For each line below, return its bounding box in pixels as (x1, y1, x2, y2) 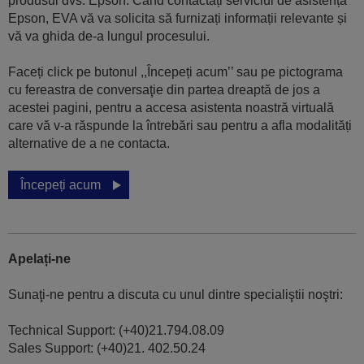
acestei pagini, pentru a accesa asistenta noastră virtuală (8, 101, 334, 115)
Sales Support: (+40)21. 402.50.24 (8, 341, 206, 356)
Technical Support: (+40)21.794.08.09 (8, 323, 224, 338)
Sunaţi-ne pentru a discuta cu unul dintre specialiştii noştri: (8, 288, 343, 302)
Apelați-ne (8, 252, 71, 266)
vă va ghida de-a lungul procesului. (8, 29, 210, 44)
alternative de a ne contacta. (8, 136, 170, 151)
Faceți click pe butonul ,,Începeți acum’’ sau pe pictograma (8, 65, 343, 80)
